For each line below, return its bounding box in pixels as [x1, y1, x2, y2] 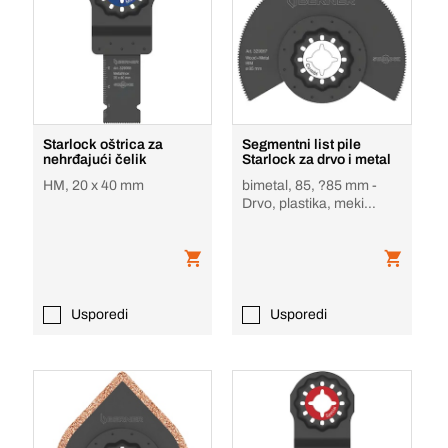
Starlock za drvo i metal [242, 152, 392, 167]
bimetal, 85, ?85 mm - [242, 178, 378, 193]
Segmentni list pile [242, 137, 362, 152]
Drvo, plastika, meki [242, 196, 365, 211]
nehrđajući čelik [42, 152, 147, 167]
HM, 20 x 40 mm [42, 178, 144, 193]
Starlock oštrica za [42, 137, 163, 152]
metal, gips [242, 214, 311, 229]
